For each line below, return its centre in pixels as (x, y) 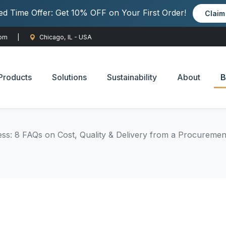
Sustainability (132, 77)
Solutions (69, 77)
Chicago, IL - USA (66, 37)
